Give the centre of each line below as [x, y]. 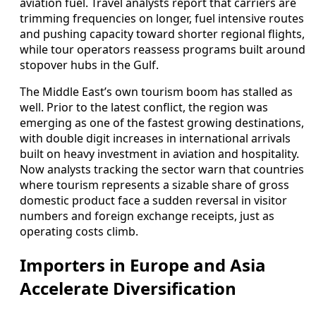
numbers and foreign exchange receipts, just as [147, 215]
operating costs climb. [79, 231]
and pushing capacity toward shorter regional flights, [162, 34]
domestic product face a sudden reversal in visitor [153, 200]
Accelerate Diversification [128, 288]
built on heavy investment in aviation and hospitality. [159, 153]
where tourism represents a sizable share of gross [154, 184]
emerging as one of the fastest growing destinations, [162, 122]
